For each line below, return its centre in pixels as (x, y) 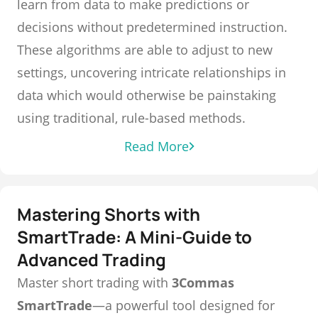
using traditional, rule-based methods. (131, 118)
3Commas (203, 283)
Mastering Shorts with (109, 214)
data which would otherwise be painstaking (147, 95)
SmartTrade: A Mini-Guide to (135, 237)
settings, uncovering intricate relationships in (152, 72)
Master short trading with (94, 283)
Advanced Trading (92, 259)
